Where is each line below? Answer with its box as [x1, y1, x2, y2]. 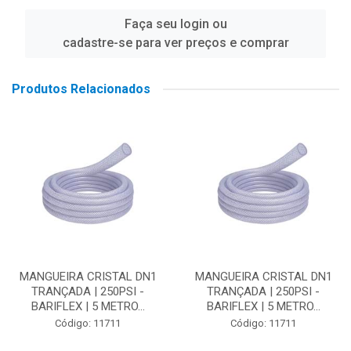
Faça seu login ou [124, 16, 227, 31]
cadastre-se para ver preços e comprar [62, 35, 289, 50]
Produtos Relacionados [12, 81, 150, 96]
